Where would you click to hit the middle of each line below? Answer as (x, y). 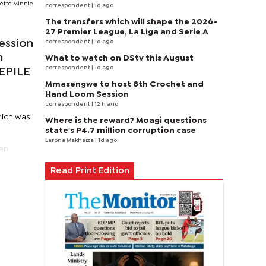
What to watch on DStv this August (119, 58)
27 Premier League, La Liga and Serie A (127, 32)
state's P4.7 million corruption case (121, 131)
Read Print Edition (90, 171)
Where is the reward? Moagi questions (126, 121)
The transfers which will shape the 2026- (131, 22)
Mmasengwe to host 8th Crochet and (124, 84)
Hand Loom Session (87, 94)
